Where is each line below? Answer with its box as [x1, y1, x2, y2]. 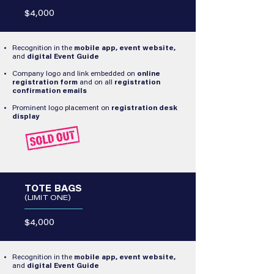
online [137, 70, 160, 78]
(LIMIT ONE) [24, 194, 72, 202]
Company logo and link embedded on [12, 70, 137, 78]
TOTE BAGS [24, 185, 83, 194]
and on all [78, 79, 114, 86]
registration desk [111, 105, 177, 112]
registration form [12, 79, 78, 86]
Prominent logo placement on [12, 105, 111, 112]
